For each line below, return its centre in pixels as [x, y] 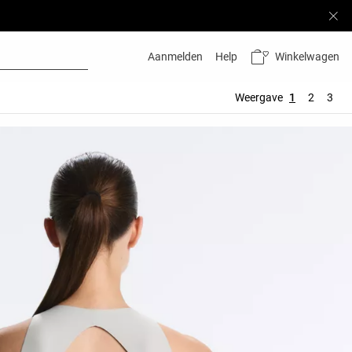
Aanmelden [175, 57]
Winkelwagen [307, 56]
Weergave [259, 97]
